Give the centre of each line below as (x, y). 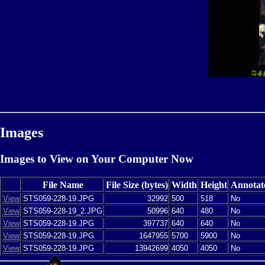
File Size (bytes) (137, 185)
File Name (63, 185)
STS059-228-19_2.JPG (63, 211)
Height (214, 185)
